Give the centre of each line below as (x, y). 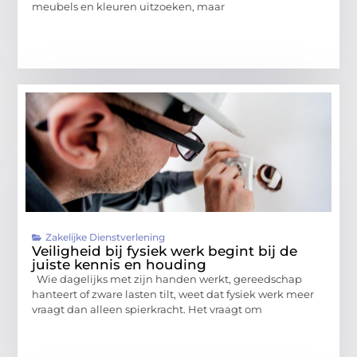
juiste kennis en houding (120, 264)
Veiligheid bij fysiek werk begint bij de (165, 251)
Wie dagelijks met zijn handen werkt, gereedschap (167, 279)
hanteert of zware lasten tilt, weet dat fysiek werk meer (173, 294)
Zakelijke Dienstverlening (106, 237)
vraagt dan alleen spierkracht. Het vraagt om (147, 309)
